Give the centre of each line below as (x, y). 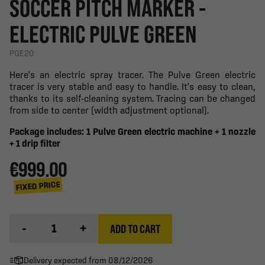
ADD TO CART (135, 229)
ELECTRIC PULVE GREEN (103, 34)
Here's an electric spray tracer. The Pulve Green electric (132, 74)
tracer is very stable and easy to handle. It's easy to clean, (132, 86)
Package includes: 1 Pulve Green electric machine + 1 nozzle (132, 131)
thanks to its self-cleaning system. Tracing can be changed (132, 98)
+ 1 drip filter (35, 143)
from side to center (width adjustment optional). (109, 110)
